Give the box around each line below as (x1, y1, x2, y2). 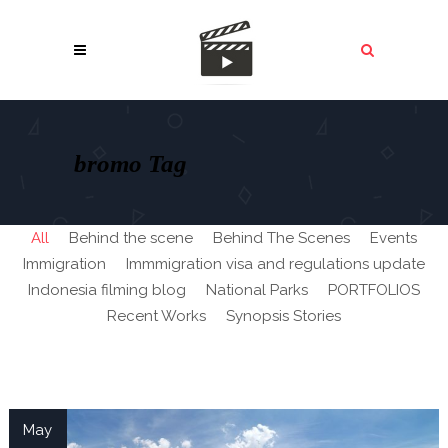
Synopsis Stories (226, 307, 341, 325)
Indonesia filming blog (28, 281, 186, 299)
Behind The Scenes (213, 229, 350, 247)
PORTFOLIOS (328, 281, 420, 299)
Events (370, 229, 417, 247)
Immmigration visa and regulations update (126, 255, 425, 273)
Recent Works (107, 307, 206, 325)
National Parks (206, 281, 308, 299)
